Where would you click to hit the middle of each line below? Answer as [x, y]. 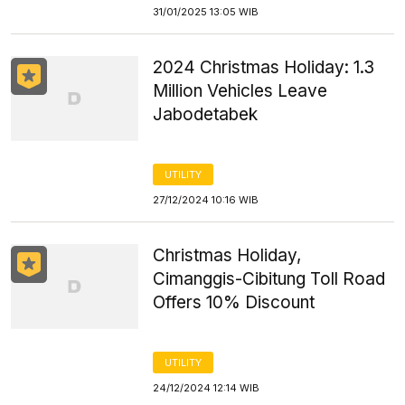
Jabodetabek [206, 114]
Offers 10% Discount [234, 302]
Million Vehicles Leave [240, 91]
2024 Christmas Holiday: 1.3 [264, 67]
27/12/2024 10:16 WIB [206, 200]
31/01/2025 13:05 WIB [206, 12]
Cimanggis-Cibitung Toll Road [269, 279]
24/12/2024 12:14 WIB [207, 388]
